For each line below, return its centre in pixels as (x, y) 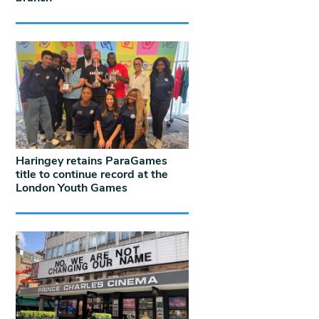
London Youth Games (72, 188)
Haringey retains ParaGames (91, 161)
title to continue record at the (92, 175)
